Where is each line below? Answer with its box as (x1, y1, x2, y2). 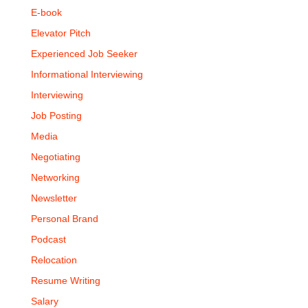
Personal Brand (30, 213, 98, 224)
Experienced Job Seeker (30, 48, 137, 59)
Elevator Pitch (30, 27, 91, 38)
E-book (30, 7, 62, 18)
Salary (30, 296, 58, 307)
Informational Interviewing (30, 69, 143, 80)
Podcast (30, 234, 66, 245)
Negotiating (30, 151, 80, 162)
